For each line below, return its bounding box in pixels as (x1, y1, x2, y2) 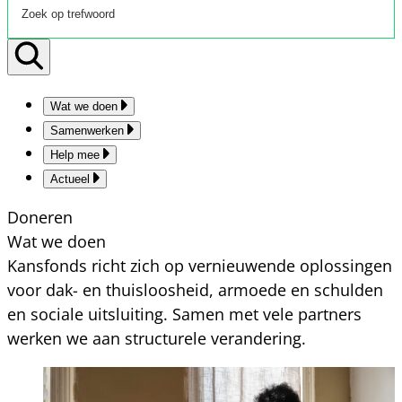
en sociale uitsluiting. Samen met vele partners (7, 303, 362, 326)
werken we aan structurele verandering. (7, 328, 306, 350)
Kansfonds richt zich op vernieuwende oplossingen (7, 255, 392, 277)
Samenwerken (50, 124, 124, 138)
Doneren (7, 206, 73, 229)
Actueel (50, 172, 90, 187)
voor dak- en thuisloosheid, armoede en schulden (7, 279, 383, 301)
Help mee (50, 148, 100, 162)
